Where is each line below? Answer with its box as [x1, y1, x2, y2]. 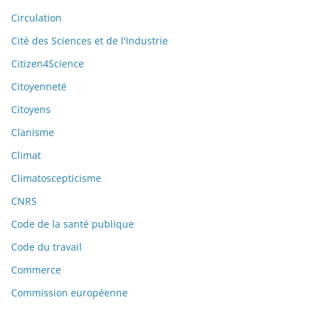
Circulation [11, 11, 62, 25]
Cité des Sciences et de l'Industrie [11, 34, 168, 48]
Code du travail [11, 240, 82, 254]
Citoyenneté [11, 80, 67, 94]
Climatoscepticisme [11, 171, 101, 185]
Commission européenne [11, 286, 128, 300]
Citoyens [11, 103, 51, 117]
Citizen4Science [11, 57, 84, 71]
